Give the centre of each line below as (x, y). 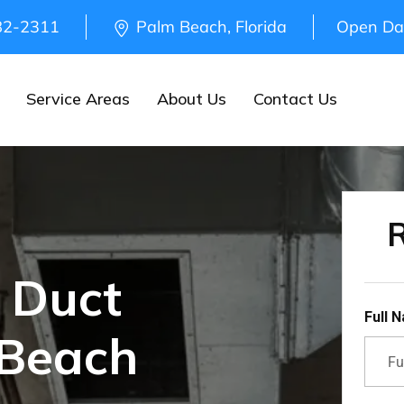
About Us (192, 99)
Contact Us (295, 99)
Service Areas (78, 99)
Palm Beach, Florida (212, 27)
